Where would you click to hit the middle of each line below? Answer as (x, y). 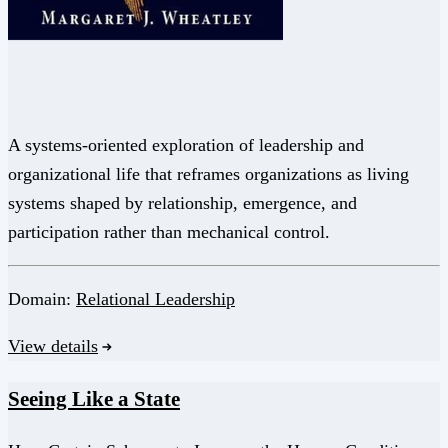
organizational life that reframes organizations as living (208, 174)
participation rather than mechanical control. (169, 232)
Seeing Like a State (94, 399)
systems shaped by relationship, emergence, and (182, 203)
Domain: (42, 299)
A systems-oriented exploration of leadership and (186, 145)
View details (53, 346)
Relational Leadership (155, 299)
